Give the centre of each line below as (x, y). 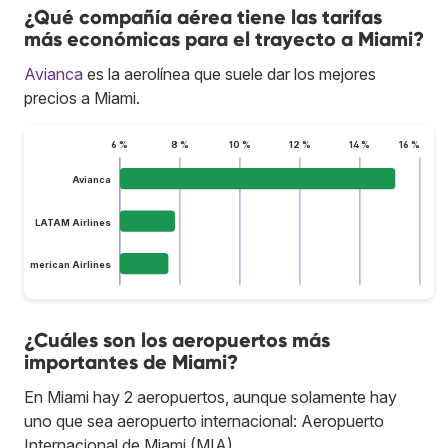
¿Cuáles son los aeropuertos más (177, 339)
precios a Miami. (82, 97)
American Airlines (66, 264)
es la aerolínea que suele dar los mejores (229, 73)
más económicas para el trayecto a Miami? (224, 38)
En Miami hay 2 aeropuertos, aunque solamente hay (210, 396)
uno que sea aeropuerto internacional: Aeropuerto (204, 420)
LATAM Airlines (72, 222)
